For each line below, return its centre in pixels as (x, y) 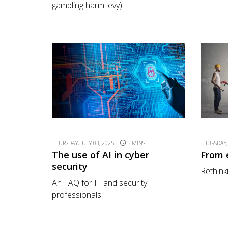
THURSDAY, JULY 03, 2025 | (86, 143)
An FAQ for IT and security (99, 182)
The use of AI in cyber (101, 155)
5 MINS (136, 143)
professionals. (77, 195)
